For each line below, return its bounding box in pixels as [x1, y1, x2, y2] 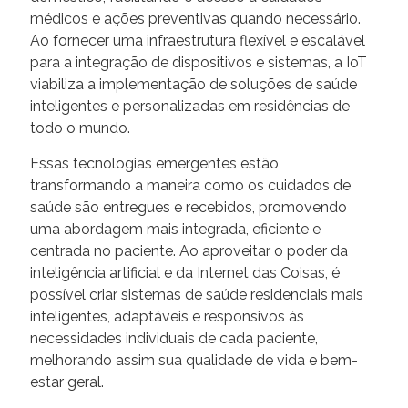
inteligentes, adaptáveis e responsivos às [30, 307, 304, 325]
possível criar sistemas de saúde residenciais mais [30, 285, 363, 303]
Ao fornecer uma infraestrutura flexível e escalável [30, 31, 365, 49]
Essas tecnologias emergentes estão [30, 154, 279, 172]
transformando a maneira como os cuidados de [30, 176, 351, 194]
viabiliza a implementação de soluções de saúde [30, 75, 357, 93]
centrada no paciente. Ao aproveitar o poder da [30, 241, 348, 260]
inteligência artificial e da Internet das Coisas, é [30, 263, 340, 281]
